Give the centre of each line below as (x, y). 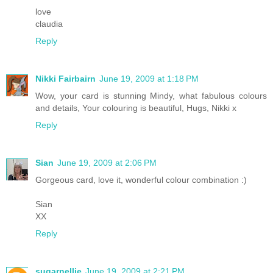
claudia (49, 23)
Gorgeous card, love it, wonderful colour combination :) (141, 179)
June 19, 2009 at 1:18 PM (149, 78)
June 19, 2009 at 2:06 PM (107, 162)
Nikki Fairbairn (66, 78)
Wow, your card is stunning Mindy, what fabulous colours (151, 95)
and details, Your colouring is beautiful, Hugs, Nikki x (136, 108)
